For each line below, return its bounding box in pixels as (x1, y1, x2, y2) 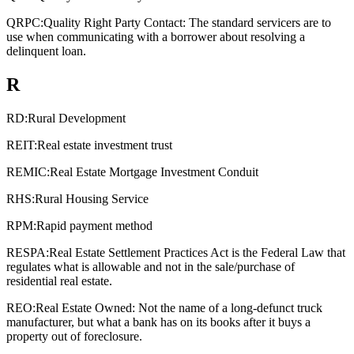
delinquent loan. (6, 44, 86, 58)
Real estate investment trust (37, 138, 172, 153)
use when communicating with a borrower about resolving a (6, 30, 305, 44)
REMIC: (6, 165, 50, 179)
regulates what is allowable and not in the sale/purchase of (6, 260, 295, 274)
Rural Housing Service (35, 192, 149, 206)
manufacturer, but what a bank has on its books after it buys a (6, 315, 311, 330)
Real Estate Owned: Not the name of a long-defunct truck (36, 301, 322, 315)
